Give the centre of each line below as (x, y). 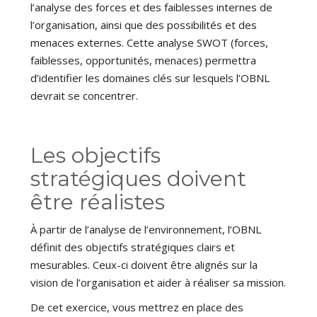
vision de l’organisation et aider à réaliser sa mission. (158, 283)
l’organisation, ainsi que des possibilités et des (144, 25)
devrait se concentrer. (85, 96)
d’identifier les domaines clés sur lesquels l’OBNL (150, 78)
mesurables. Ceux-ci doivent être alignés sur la (144, 265)
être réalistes (98, 202)
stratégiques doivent (139, 179)
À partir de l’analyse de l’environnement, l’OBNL (146, 230)
